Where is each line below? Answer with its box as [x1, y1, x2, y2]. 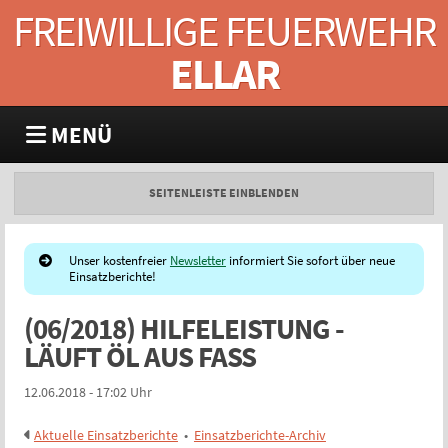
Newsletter [169, 252, 226, 270]
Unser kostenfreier [68, 252, 170, 270]
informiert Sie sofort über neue [225, 252, 395, 270]
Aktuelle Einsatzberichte [33, 426, 178, 445]
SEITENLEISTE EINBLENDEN [149, 186, 299, 201]
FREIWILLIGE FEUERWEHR [13, 4, 435, 58]
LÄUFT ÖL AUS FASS [23, 339, 256, 376]
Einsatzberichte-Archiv [193, 426, 326, 445]
